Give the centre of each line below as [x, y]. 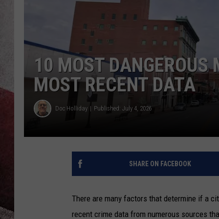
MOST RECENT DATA [115, 85]
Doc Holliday [71, 109]
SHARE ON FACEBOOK [160, 164]
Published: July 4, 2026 [123, 109]
